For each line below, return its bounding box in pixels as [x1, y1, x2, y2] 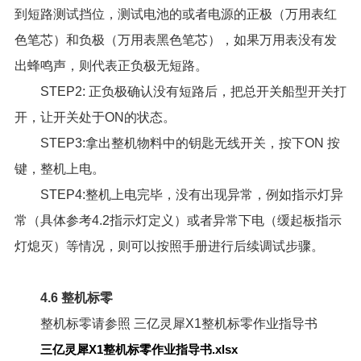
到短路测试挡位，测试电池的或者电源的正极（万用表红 [14, 7, 337, 22]
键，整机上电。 [14, 162, 105, 176]
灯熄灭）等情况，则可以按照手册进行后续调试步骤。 [14, 239, 324, 254]
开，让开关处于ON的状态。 [14, 110, 176, 125]
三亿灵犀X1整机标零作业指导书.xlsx [39, 342, 238, 357]
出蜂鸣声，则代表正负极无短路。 [14, 59, 208, 73]
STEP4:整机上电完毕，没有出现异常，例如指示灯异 [39, 188, 343, 202]
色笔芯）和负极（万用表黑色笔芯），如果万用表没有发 [14, 33, 337, 48]
